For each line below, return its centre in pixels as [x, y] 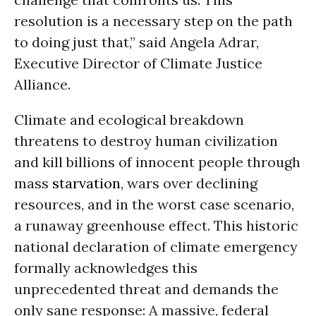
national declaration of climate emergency [156, 247]
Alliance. [42, 84]
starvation [86, 183]
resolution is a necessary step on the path [153, 21]
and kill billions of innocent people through [157, 162]
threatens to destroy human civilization [146, 141]
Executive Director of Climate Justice [138, 63]
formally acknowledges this [106, 268]
